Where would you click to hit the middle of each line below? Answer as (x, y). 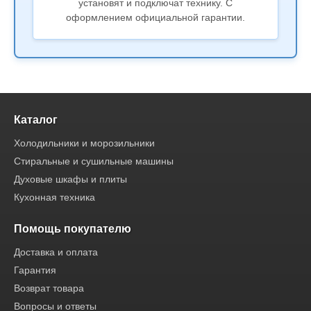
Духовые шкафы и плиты (70, 179)
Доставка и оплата (56, 252)
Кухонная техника (54, 197)
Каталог (36, 119)
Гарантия (35, 270)
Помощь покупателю (73, 228)
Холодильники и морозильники (84, 143)
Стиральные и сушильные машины (94, 161)
